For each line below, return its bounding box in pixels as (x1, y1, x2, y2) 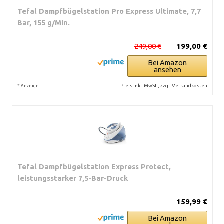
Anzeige (21, 83, 39, 88)
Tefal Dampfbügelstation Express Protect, (17, 162, 171, 171)
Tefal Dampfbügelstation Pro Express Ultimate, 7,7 (17, 6, 201, 15)
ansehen (153, 65, 181, 74)
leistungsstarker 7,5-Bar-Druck (17, 173, 128, 182)
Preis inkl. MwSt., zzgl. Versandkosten (120, 82, 207, 88)
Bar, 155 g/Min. (17, 18, 70, 27)
